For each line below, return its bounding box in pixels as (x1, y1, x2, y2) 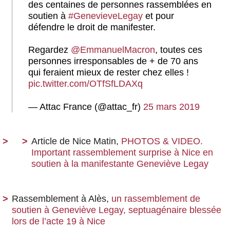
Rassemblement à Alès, (12, 194, 111, 204)
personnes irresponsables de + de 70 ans (28, 56, 198, 67)
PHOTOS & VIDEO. (121, 136, 203, 147)
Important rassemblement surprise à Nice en (31, 147, 213, 158)
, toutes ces (155, 45, 202, 55)
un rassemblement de (111, 194, 200, 204)
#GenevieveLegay (68, 10, 143, 21)
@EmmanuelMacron (71, 45, 155, 55)
